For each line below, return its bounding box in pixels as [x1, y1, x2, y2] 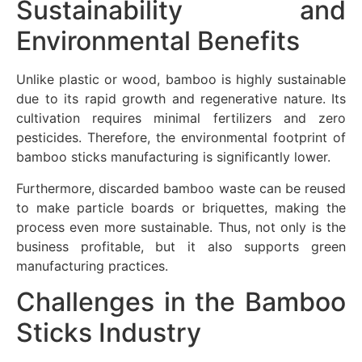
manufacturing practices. [16, 257, 168, 274]
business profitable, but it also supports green [16, 238, 346, 255]
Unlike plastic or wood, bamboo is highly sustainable [16, 71, 346, 88]
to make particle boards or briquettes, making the [16, 199, 346, 216]
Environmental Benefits [16, 25, 300, 57]
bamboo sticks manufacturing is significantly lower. [16, 149, 330, 166]
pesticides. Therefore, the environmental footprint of [16, 129, 346, 146]
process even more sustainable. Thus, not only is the [16, 218, 346, 235]
